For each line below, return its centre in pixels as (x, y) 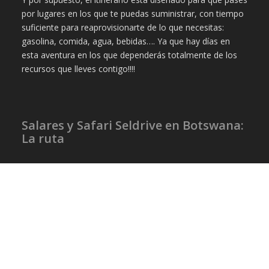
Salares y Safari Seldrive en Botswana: (132, 125)
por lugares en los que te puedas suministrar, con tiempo (132, 13)
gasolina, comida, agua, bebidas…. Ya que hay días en (125, 41)
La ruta (43, 138)
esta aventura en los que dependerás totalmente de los (129, 55)
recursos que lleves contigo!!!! (78, 68)
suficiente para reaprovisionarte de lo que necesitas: (122, 27)
